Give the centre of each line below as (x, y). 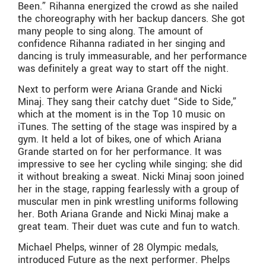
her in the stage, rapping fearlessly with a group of (129, 189)
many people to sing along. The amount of (110, 31)
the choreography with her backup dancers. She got (132, 18)
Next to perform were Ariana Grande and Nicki (120, 90)
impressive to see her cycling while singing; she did (130, 164)
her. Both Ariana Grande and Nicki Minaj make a (123, 214)
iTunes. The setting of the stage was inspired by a (127, 127)
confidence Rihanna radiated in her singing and (121, 43)
